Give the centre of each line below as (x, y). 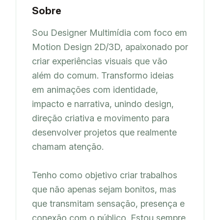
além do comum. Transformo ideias (103, 75)
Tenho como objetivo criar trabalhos (105, 175)
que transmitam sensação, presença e (108, 203)
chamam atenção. (68, 146)
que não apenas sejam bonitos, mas (104, 189)
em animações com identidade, (95, 89)
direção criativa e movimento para (101, 118)
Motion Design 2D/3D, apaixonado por (110, 47)
